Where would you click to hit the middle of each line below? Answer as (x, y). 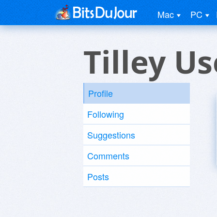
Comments (108, 155)
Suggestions (111, 135)
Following (106, 114)
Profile (101, 93)
